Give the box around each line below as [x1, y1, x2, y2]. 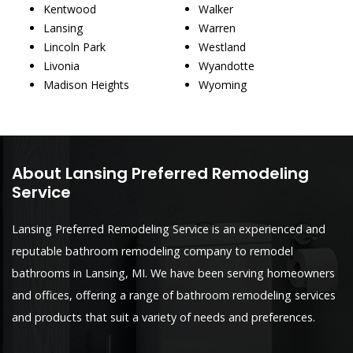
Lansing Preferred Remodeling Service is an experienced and [12, 221, 325, 236]
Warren [199, 20, 236, 35]
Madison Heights [43, 76, 129, 92]
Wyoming [199, 76, 247, 92]
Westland [199, 39, 246, 54]
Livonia [43, 58, 80, 73]
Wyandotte [199, 58, 255, 73]
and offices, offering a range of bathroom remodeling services [12, 287, 336, 303]
